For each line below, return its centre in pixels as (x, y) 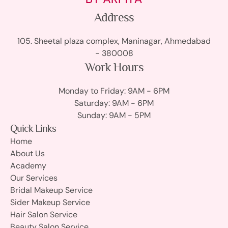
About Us (27, 153)
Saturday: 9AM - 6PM (114, 103)
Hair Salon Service (44, 214)
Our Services (34, 178)
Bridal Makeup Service (51, 190)
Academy (28, 165)
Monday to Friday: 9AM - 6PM (114, 91)
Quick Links (33, 128)
